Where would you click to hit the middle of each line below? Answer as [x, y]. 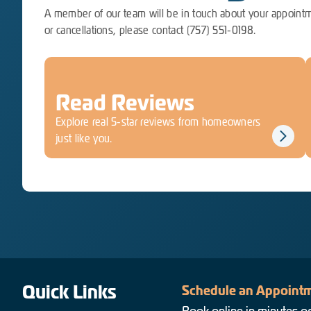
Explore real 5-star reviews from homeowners [158, 122]
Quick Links [69, 292]
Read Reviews [125, 103]
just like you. [84, 138]
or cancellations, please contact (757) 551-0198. [150, 30]
